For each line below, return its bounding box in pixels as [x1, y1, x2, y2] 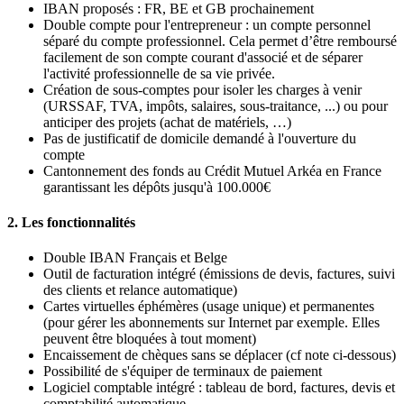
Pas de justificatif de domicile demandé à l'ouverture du [43, 130, 356, 146]
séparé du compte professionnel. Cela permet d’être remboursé [43, 32, 397, 49]
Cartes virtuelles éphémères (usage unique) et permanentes [43, 298, 374, 315]
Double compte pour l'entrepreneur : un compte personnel [43, 16, 371, 32]
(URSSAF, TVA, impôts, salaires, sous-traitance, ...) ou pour [43, 97, 388, 114]
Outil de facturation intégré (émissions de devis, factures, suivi [43, 266, 395, 282]
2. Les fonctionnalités [7, 214, 135, 230]
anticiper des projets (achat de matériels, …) [43, 114, 291, 130]
